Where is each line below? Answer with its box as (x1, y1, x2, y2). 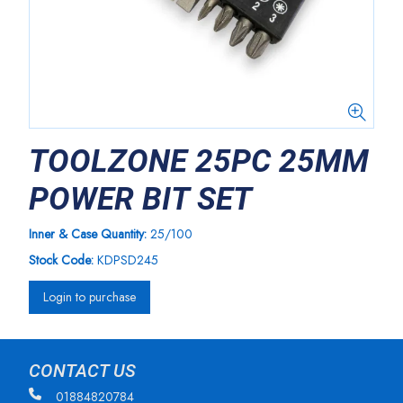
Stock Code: (29, 251, 94, 269)
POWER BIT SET (29, 181, 252, 218)
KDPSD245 (97, 251, 158, 269)
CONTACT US (29, 361, 136, 381)
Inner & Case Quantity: (29, 225, 150, 243)
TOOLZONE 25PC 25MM (29, 143, 369, 180)
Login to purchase (43, 288, 136, 306)
